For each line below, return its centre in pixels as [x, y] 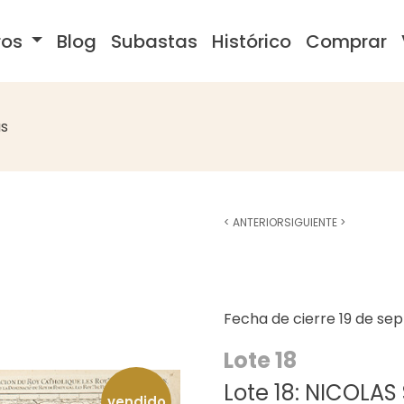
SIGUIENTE [312, 222]
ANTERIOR [257, 222]
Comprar [347, 41]
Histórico [252, 41]
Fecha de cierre [281, 319]
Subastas [155, 41]
